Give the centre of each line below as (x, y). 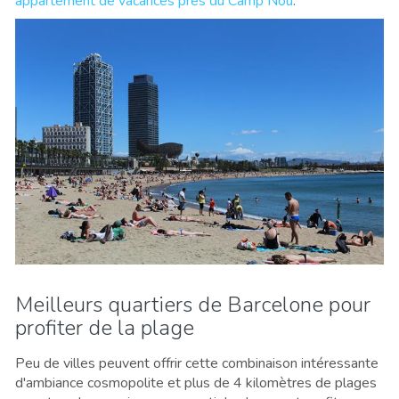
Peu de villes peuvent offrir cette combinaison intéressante (197, 363)
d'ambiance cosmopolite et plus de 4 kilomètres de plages (196, 383)
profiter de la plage (105, 327)
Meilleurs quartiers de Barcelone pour (193, 304)
